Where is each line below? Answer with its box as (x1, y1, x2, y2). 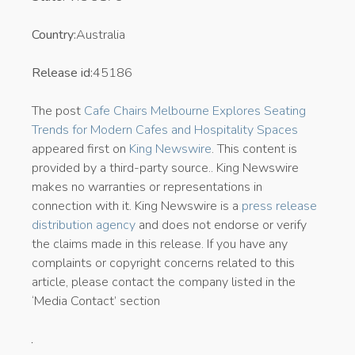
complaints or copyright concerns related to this (32, 254, 295, 272)
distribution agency (32, 216, 136, 234)
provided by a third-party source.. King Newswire (32, 158, 299, 177)
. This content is (212, 139, 297, 158)
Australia (76, 25, 125, 44)
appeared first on (32, 139, 129, 158)
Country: (32, 25, 76, 44)
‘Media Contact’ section (32, 292, 160, 310)
